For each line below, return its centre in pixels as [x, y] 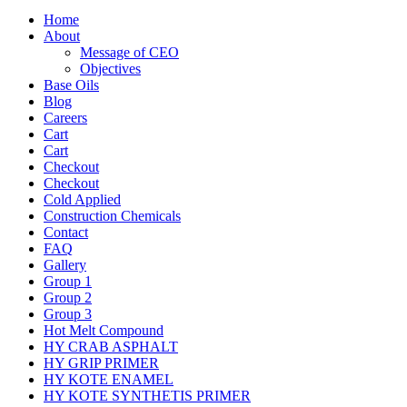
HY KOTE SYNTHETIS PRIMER [147, 395]
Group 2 [68, 297]
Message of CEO [129, 52]
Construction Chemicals [112, 215]
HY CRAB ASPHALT [111, 346]
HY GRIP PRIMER [101, 362]
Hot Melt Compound [104, 330]
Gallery [65, 264]
